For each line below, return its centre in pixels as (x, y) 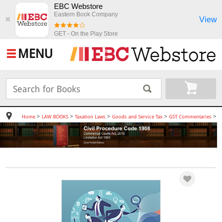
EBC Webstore (78, 6)
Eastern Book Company (86, 14)
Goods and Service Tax (137, 117)
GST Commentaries (190, 117)
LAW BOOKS (55, 117)
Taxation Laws (90, 117)
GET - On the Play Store (86, 34)
